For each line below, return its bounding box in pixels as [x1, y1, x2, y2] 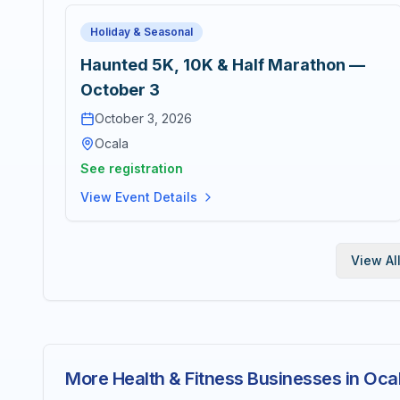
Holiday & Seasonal [90, 25, 193, 38]
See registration [80, 161, 183, 176]
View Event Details [80, 189, 197, 204]
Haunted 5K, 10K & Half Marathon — [80, 55, 365, 74]
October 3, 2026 [95, 111, 192, 126]
